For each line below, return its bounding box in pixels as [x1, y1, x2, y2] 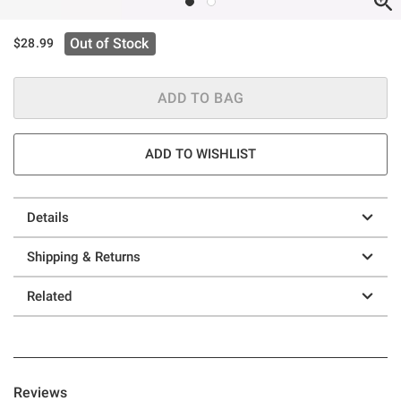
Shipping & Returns [27, 248, 141, 265]
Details [27, 209, 69, 226]
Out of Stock [70, 34, 149, 52]
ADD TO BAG [157, 89, 244, 107]
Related [27, 287, 72, 304]
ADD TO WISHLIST [145, 145, 256, 162]
